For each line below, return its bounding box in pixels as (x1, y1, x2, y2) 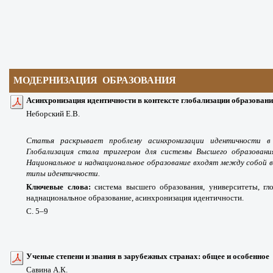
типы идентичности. (26, 168, 100, 178)
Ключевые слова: (26, 182, 95, 191)
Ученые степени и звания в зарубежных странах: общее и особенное (26, 251, 269, 261)
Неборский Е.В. (26, 108, 80, 118)
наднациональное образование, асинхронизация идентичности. (26, 193, 244, 202)
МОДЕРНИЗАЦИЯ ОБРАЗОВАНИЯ (13, 74, 179, 85)
